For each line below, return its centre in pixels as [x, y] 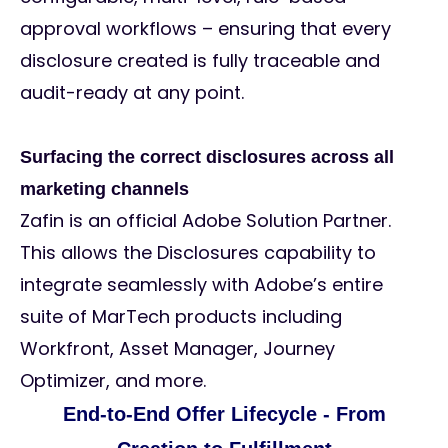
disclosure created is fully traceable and [200, 61]
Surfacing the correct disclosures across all [207, 157]
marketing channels [107, 189]
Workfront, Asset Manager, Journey [177, 349]
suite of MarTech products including [181, 317]
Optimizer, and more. [115, 381]
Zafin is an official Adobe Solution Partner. [205, 221]
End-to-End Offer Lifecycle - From [224, 414]
